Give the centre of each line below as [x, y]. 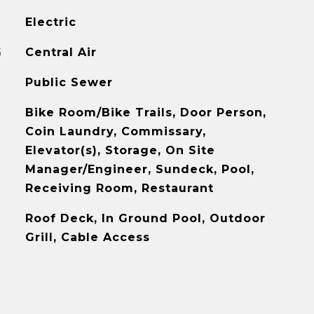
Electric [50, 22]
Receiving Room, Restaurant [119, 188]
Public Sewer [69, 82]
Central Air [61, 52]
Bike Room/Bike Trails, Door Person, [145, 112]
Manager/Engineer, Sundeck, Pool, [139, 169]
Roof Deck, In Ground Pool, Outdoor [145, 218]
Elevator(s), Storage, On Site [120, 150]
